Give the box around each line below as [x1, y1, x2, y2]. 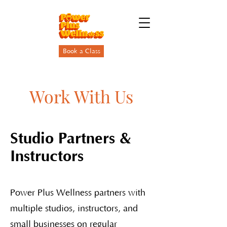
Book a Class [62, 48, 100, 55]
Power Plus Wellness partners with [10, 188, 145, 198]
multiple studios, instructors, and [10, 204, 138, 214]
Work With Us [29, 85, 133, 108]
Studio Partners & [10, 130, 131, 147]
